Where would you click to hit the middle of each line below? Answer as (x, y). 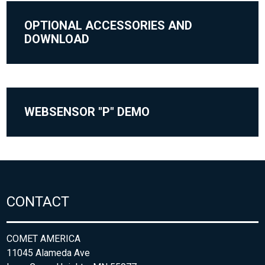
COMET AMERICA (44, 239)
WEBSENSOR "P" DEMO (87, 112)
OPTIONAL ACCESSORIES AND (109, 26)
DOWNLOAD (57, 39)
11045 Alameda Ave (49, 253)
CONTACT (38, 202)
